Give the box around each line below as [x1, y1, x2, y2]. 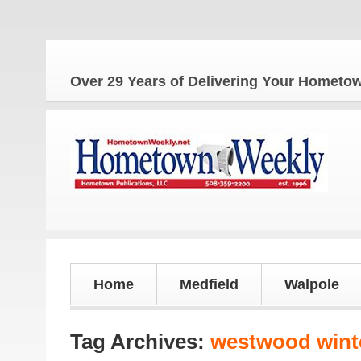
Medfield [180, 276, 239, 293]
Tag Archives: [70, 330, 210, 354]
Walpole [284, 276, 339, 293]
